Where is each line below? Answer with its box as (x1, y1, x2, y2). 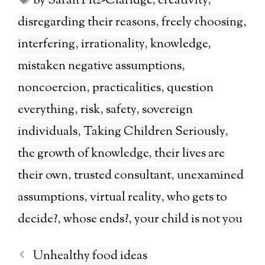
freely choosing (161, 14, 243, 32)
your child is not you (134, 211, 243, 229)
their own (18, 167, 68, 185)
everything (18, 101, 75, 119)
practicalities (92, 79, 161, 98)
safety (106, 101, 136, 119)
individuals (18, 123, 77, 141)
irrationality (81, 35, 144, 54)
